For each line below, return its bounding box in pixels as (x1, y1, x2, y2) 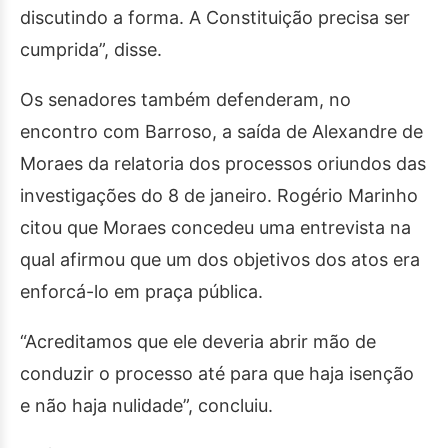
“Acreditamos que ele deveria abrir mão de (20, 331, 376, 352)
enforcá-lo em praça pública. (20, 281, 263, 302)
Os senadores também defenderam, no (20, 89, 351, 110)
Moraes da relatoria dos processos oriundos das (20, 153, 426, 174)
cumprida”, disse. (20, 39, 162, 60)
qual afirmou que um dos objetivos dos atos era (20, 249, 420, 270)
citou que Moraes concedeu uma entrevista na (20, 217, 411, 238)
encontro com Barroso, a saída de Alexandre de (20, 121, 423, 142)
